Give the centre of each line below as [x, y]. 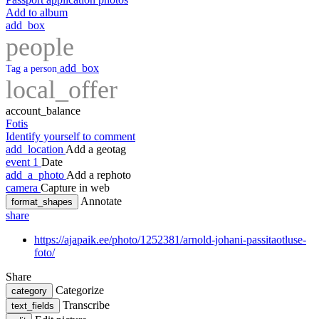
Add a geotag [96, 150]
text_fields [33, 306]
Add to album [37, 13]
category [29, 291]
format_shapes [42, 202]
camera [22, 188]
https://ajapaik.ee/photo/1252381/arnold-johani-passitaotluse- [170, 240]
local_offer [62, 90]
